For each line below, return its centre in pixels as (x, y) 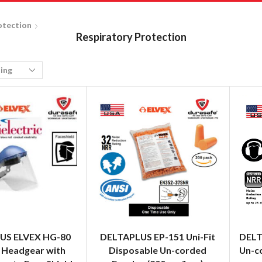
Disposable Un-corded (158, 250)
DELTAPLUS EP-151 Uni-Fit (158, 236)
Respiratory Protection (131, 37)
